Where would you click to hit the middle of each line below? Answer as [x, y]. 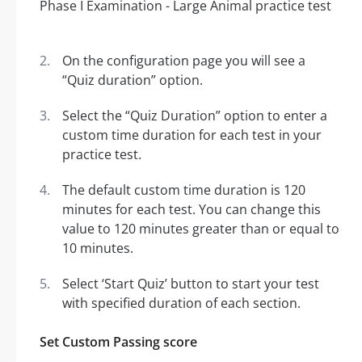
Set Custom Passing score [118, 342]
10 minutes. [98, 248]
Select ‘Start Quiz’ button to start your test [191, 284]
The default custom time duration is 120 [184, 190]
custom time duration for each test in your [192, 135]
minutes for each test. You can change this [192, 209]
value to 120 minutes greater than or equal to [201, 229]
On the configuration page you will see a [184, 61]
